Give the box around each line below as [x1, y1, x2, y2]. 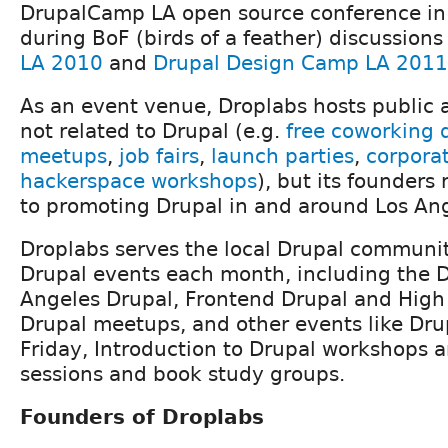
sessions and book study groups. [20, 361, 345, 386]
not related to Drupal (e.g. [20, 118, 286, 143]
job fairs [119, 143, 199, 168]
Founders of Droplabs [20, 404, 264, 429]
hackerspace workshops [20, 168, 257, 193]
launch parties [211, 143, 354, 168]
